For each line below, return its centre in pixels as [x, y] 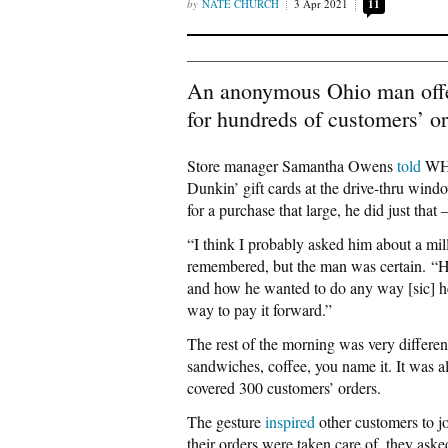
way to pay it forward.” [259, 309]
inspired [290, 421]
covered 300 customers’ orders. [284, 387]
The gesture [226, 421]
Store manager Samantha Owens [292, 165]
